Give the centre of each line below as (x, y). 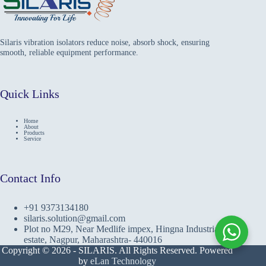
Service (32, 139)
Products (34, 133)
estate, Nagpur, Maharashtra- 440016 (93, 240)
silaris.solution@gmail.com (75, 218)
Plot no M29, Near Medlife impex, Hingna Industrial (122, 229)
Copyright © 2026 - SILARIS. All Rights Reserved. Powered (117, 251)
